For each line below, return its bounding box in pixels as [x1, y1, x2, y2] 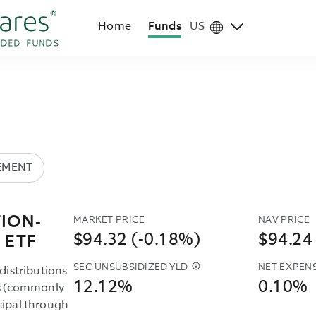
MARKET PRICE [73, 213, 145, 227]
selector [188, 44, 232, 56]
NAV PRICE [258, 213, 310, 227]
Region [188, 28, 227, 39]
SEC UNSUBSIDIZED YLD [73, 260, 188, 274]
